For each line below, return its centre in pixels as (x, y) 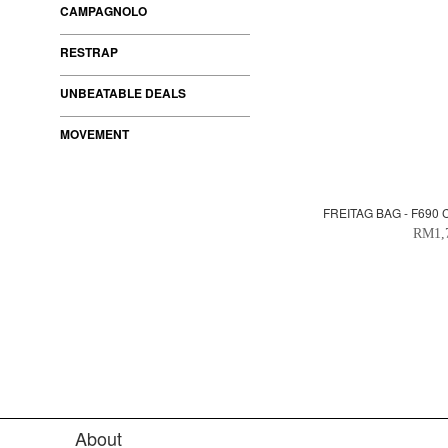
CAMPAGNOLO (103, 11)
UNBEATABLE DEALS (123, 93)
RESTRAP (89, 52)
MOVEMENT (94, 134)
